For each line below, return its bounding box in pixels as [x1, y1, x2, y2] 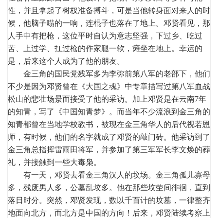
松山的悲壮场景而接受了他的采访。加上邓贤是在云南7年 [8, 94, 206, 103]
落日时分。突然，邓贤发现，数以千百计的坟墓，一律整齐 [8, 196, 210, 204]
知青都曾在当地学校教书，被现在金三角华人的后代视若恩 [8, 120, 210, 128]
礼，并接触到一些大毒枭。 [8, 158, 101, 166]
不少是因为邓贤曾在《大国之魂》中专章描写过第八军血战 [8, 82, 210, 91]
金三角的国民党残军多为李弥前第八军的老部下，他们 [8, 69, 210, 78]
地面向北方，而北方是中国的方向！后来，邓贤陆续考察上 [8, 208, 210, 217]
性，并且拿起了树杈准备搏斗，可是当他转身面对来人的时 [8, 6, 210, 15]
